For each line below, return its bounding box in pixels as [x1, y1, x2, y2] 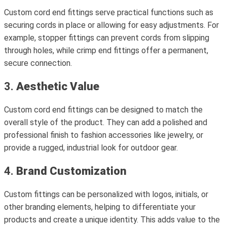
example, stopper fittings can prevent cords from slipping [4, 33, 209, 43]
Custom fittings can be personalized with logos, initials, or [4, 190, 208, 199]
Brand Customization [16, 165, 127, 177]
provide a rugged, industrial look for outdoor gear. [4, 143, 178, 153]
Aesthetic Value [16, 80, 99, 93]
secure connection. [4, 58, 72, 68]
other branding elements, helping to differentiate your [4, 202, 196, 212]
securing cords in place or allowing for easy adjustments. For [4, 20, 219, 30]
